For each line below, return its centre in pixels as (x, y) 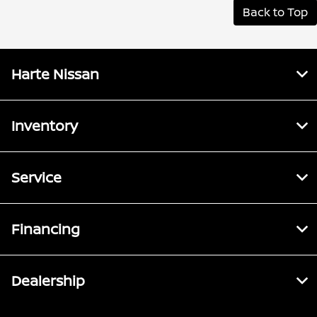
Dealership (48, 281)
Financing (46, 229)
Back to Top (275, 12)
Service (36, 178)
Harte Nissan (55, 74)
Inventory (45, 126)
